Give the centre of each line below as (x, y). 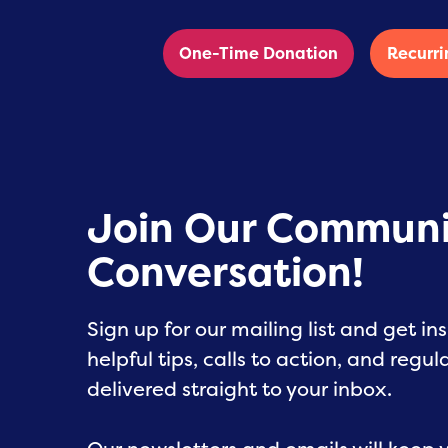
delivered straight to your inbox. (239, 389)
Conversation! (225, 272)
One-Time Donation (258, 53)
